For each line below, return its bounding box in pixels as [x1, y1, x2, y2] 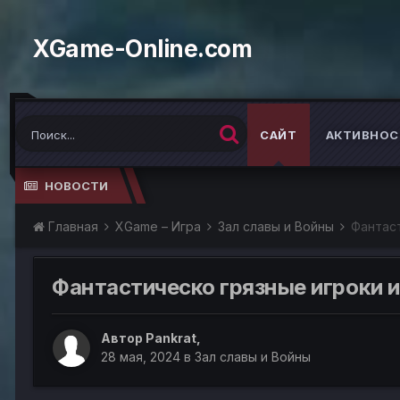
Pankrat [146, 330, 196, 346]
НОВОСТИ [45, 179, 108, 193]
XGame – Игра [115, 219, 204, 234]
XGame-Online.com [33, 35, 252, 62]
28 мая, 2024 [101, 349, 180, 365]
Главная [45, 219, 102, 234]
